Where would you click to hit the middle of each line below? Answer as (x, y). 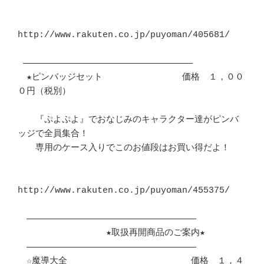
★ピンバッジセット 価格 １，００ (131, 78)
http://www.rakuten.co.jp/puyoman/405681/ (124, 35)
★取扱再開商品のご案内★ (111, 233)
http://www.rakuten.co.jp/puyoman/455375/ (124, 191)
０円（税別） (44, 92)
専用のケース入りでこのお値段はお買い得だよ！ (124, 148)
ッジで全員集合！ (53, 134)
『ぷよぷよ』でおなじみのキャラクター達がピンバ (128, 120)
